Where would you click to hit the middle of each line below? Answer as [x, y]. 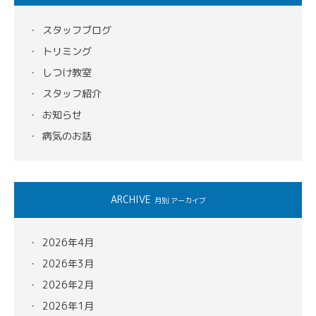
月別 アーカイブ [180, 200]
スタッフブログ [77, 30]
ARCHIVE [130, 199]
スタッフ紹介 [72, 93]
